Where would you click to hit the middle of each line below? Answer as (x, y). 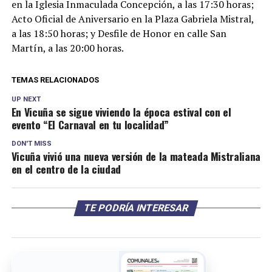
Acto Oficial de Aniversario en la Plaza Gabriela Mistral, (132, 19)
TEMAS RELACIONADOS (55, 80)
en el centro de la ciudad (66, 169)
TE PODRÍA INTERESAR (136, 208)
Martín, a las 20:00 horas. (67, 48)
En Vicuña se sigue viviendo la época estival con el (121, 112)
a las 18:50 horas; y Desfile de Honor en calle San (119, 33)
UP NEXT (26, 99)
